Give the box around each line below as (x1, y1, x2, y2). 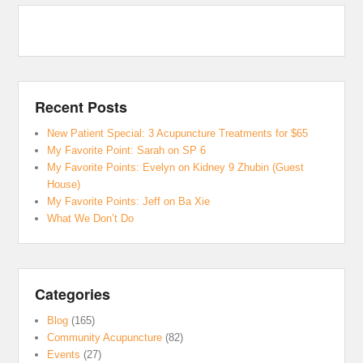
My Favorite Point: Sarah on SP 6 (47, 143, 207, 156)
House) (47, 177, 81, 190)
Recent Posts (35, 96, 128, 117)
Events (47, 348, 81, 361)
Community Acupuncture (47, 331, 163, 344)
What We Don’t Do (47, 211, 135, 224)
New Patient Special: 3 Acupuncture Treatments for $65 (47, 126, 309, 139)
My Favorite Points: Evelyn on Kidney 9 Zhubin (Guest (47, 160, 305, 173)
